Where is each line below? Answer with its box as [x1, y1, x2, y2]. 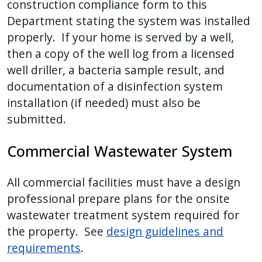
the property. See [7, 223, 106, 240]
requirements [7, 240, 81, 256]
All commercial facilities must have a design [7, 174, 240, 191]
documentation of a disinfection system [7, 78, 223, 95]
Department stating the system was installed [7, 13, 250, 29]
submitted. [7, 111, 66, 127]
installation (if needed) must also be [7, 95, 201, 111]
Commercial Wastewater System [7, 141, 232, 161]
